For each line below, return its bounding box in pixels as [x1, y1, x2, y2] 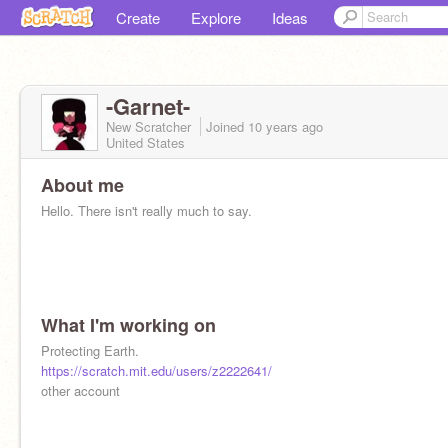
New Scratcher [106, 117, 195, 136]
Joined [206, 117, 248, 136]
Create [116, 7, 160, 28]
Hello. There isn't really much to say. [41, 201, 252, 220]
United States [106, 133, 185, 152]
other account [41, 381, 120, 400]
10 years [248, 117, 298, 136]
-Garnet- [106, 90, 190, 122]
